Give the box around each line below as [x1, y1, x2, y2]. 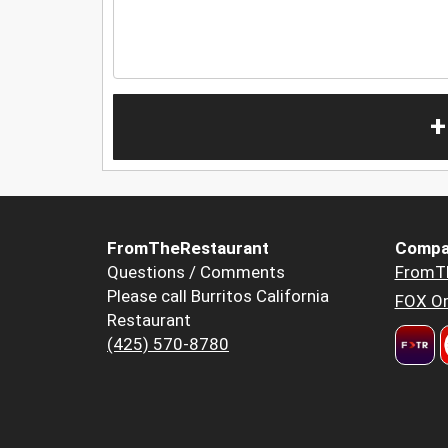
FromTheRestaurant [107, 238, 269, 259]
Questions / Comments [107, 262, 285, 283]
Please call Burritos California [107, 286, 329, 307]
